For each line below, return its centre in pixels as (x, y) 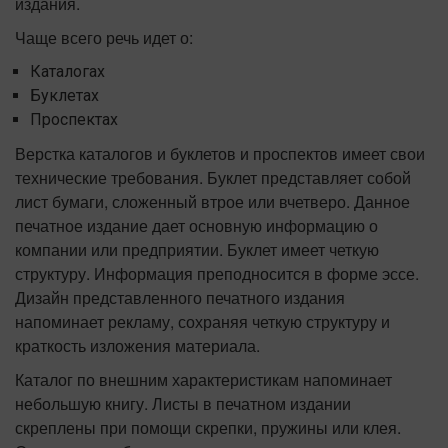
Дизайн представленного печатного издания (180, 297)
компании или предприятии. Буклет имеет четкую (197, 249)
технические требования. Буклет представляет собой (213, 177)
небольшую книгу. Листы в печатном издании (183, 403)
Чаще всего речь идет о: (104, 37)
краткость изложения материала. (137, 345)
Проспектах (74, 119)
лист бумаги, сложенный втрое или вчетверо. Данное (212, 201)
